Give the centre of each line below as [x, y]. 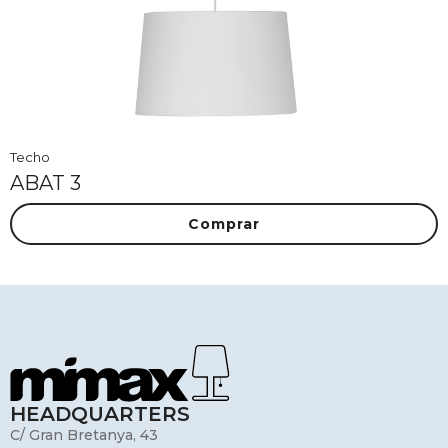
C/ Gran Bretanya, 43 [84, 435]
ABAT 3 [45, 183]
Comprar [224, 224]
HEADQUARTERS [100, 414]
